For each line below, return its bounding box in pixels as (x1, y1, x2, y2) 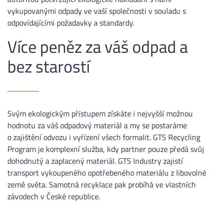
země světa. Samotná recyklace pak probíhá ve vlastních (7, 179, 196, 191)
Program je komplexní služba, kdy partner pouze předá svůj (7, 143, 204, 155)
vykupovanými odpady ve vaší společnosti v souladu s (7, 5, 186, 17)
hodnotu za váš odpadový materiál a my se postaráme (7, 119, 187, 132)
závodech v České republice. (7, 190, 100, 203)
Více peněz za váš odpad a (7, 34, 188, 60)
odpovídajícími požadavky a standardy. (7, 17, 134, 29)
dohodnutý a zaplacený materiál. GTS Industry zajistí (7, 155, 183, 167)
